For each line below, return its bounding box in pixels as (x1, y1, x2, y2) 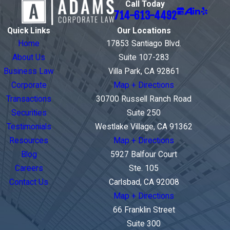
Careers (14, 164, 43, 174)
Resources (9, 136, 48, 146)
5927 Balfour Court (110, 150, 177, 160)
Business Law (4, 67, 54, 76)
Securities (11, 108, 47, 118)
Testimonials (6, 122, 51, 132)
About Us (12, 53, 45, 63)
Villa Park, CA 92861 (108, 67, 180, 76)
